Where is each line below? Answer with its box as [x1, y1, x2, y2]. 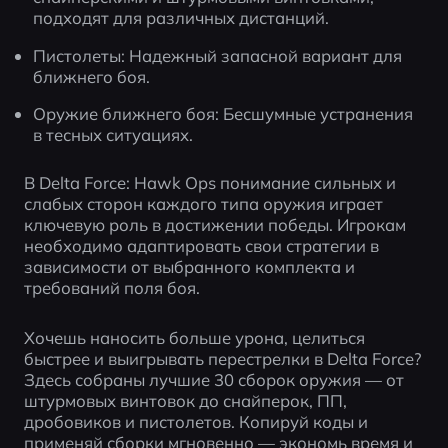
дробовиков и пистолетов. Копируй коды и [23, 410, 368, 432]
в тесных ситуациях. [33, 124, 194, 146]
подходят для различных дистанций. [33, 7, 330, 29]
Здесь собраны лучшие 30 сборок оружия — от [23, 368, 404, 390]
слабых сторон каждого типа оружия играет [23, 193, 383, 215]
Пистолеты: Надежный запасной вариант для [33, 44, 403, 66]
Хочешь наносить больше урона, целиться [23, 326, 365, 348]
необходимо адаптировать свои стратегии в [23, 235, 379, 257]
